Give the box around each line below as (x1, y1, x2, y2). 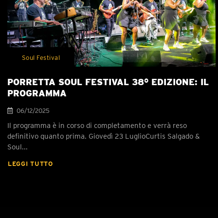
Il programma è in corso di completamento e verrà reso (7, 121, 187, 130)
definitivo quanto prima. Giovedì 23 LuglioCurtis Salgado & (7, 131, 200, 141)
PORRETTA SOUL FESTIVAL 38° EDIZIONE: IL (7, 76, 209, 87)
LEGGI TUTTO (8, 160, 53, 167)
